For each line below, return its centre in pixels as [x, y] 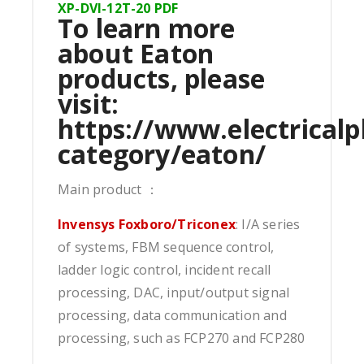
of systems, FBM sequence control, [166, 247]
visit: [89, 103]
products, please [162, 78]
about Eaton [136, 53]
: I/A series [268, 224]
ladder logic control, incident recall [165, 269]
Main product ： [108, 189]
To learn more [147, 28]
